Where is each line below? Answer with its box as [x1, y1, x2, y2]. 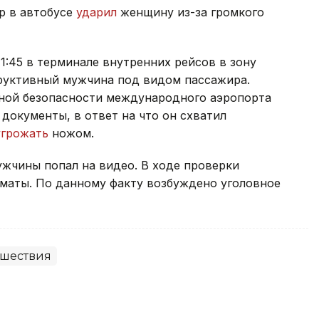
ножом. [52, 126, 98, 141]
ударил [76, 5, 120, 20]
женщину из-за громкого [120, 5, 264, 20]
